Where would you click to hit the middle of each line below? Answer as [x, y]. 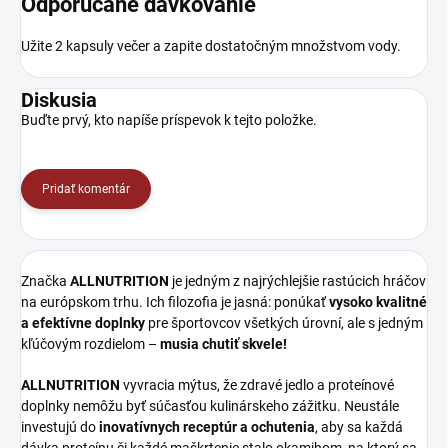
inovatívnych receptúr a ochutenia [207, 426]
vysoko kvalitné [378, 301]
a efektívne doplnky [83, 322]
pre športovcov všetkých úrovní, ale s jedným [284, 322]
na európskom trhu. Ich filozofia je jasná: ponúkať [175, 301]
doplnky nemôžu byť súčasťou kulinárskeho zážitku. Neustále [210, 405]
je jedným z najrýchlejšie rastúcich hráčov [297, 280]
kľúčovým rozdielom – [90, 343]
